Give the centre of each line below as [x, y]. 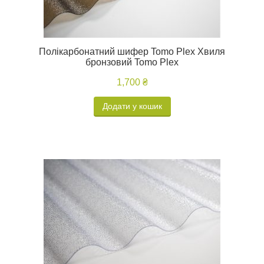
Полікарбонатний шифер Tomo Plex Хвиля [132, 52]
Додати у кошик [132, 106]
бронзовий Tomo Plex [132, 62]
